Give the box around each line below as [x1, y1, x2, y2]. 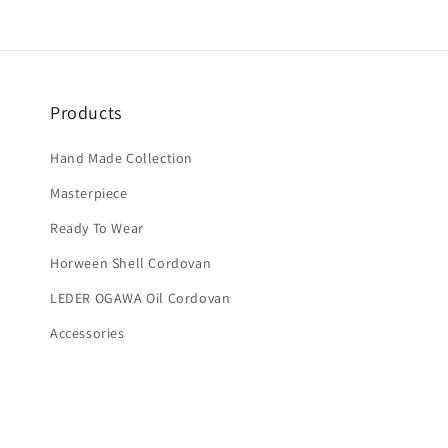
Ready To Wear [50, 219, 144, 237]
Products [50, 101, 122, 124]
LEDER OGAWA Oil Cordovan [50, 289, 231, 307]
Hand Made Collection [50, 149, 193, 167]
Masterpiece [50, 184, 128, 202]
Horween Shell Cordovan [50, 254, 212, 272]
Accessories [50, 324, 125, 342]
